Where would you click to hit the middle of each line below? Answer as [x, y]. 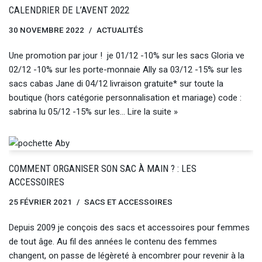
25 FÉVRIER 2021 [40, 202]
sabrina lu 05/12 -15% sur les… [68, 112]
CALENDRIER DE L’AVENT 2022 [69, 10]
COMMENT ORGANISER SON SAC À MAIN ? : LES [103, 169]
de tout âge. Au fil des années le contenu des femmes [113, 242]
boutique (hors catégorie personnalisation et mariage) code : [125, 98]
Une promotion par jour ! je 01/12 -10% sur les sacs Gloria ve [127, 56]
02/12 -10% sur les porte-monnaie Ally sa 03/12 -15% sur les [125, 70]
